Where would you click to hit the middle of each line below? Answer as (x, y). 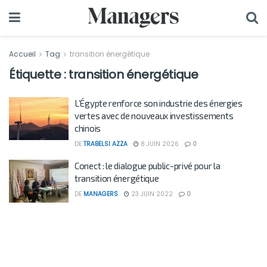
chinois (88, 128)
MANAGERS (101, 194)
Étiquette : (39, 74)
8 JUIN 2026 (159, 144)
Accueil (23, 54)
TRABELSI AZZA (105, 144)
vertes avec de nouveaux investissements (154, 116)
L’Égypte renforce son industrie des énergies (159, 103)
